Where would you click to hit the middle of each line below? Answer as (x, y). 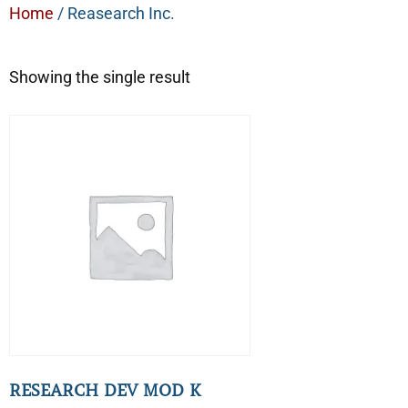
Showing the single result (100, 77)
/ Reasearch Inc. (114, 13)
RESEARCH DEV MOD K (105, 391)
